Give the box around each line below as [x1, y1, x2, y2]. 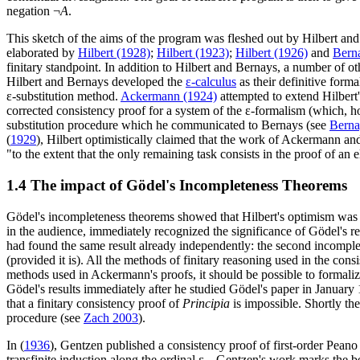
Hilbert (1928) [78, 46, 150, 60]
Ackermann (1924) [121, 89, 217, 104]
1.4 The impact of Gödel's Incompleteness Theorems [6, 177, 347, 194]
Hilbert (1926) [235, 46, 308, 60]
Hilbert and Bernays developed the [6, 75, 186, 89]
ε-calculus [186, 75, 236, 89]
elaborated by [6, 46, 78, 60]
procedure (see [6, 310, 84, 325]
